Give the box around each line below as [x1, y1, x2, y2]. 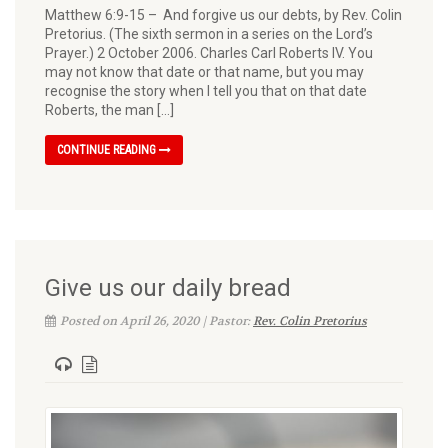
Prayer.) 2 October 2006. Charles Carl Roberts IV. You [45, 45, 373, 62]
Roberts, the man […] [45, 102, 174, 119]
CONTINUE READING [57, 143, 159, 158]
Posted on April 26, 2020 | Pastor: [60, 313, 253, 330]
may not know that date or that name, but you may [45, 64, 364, 81]
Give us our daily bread [45, 274, 291, 303]
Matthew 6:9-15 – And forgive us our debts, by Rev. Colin [45, 7, 402, 24]
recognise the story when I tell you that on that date [45, 83, 367, 100]
